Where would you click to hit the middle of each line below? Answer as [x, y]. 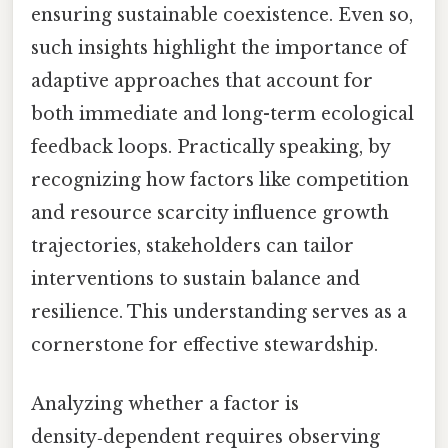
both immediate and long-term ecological [222, 113]
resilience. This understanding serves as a [219, 311]
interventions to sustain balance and [195, 278]
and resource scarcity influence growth [210, 212]
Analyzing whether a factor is [165, 404]
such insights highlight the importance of [219, 47]
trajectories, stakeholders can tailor [192, 245]
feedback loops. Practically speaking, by [210, 146]
